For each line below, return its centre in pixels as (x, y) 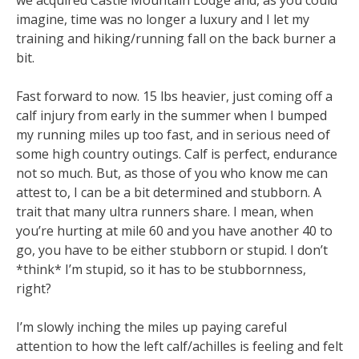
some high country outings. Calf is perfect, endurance (177, 153)
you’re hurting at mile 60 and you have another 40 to (174, 230)
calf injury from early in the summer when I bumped (171, 115)
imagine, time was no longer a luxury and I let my (163, 19)
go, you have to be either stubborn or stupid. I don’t (172, 250)
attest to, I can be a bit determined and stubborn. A (169, 192)
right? (34, 288)
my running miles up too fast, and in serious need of (173, 134)
